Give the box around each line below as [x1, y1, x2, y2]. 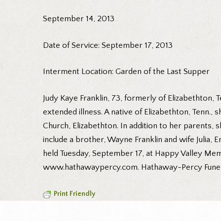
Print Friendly [54, 190, 95, 198]
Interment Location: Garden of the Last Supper [43, 67, 210, 76]
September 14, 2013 [43, 14, 114, 24]
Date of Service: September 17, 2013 [43, 40, 173, 50]
